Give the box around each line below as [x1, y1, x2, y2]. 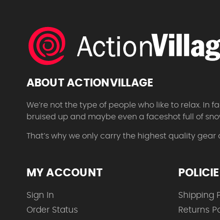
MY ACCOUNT [26, 167, 103, 178]
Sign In [26, 191, 54, 199]
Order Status [26, 205, 78, 214]
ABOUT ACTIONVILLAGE [26, 77, 154, 88]
